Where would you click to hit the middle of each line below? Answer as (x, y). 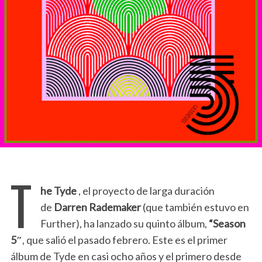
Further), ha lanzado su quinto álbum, (124, 223)
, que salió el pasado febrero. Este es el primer (125, 240)
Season (229, 223)
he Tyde (58, 191)
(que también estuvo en (195, 207)
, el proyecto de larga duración (145, 191)
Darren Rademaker (97, 207)
